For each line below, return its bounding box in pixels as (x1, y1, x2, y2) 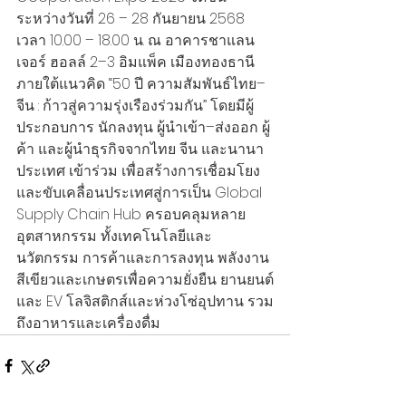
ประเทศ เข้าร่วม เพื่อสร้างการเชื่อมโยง (16, 160, 260, 182)
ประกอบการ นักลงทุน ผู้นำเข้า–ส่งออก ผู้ (16, 117, 270, 139)
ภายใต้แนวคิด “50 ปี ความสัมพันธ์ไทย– (16, 73, 266, 95)
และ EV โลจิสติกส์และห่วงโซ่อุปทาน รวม (16, 291, 274, 313)
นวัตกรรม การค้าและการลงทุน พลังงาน (16, 247, 269, 269)
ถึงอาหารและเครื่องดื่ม (16, 313, 160, 334)
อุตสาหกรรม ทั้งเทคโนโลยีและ (16, 226, 212, 247)
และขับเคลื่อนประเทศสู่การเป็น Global (16, 182, 266, 204)
